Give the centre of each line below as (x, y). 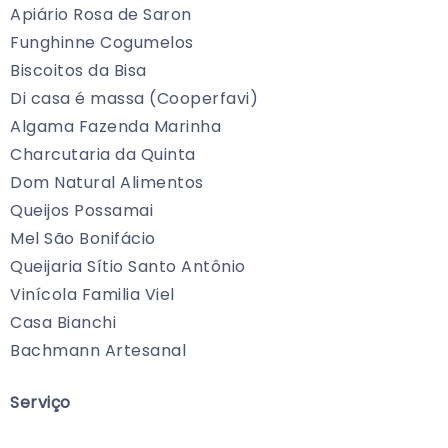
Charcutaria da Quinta (103, 155)
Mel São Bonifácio (83, 239)
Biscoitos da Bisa (78, 71)
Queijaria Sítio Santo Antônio (128, 267)
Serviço (40, 403)
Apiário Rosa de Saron (101, 15)
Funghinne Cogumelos (102, 43)
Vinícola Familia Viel (92, 295)
